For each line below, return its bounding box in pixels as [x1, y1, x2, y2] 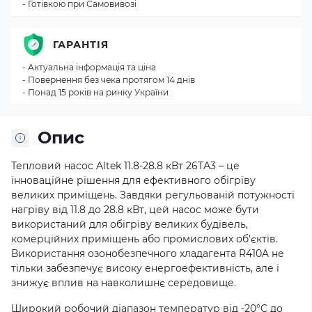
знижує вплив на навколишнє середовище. [11, 276, 236, 289]
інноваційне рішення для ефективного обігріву [11, 174, 256, 187]
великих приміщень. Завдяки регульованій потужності [11, 189, 295, 201]
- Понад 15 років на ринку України [22, 87, 169, 97]
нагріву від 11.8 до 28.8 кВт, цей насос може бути [11, 203, 259, 216]
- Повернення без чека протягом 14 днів [22, 75, 195, 85]
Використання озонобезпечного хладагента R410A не [11, 247, 284, 260]
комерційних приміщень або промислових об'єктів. [11, 233, 278, 245]
